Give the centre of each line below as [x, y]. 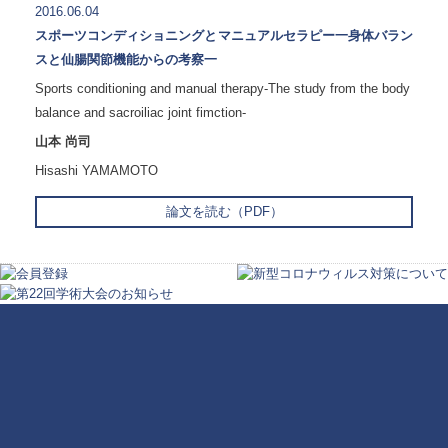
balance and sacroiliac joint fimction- [140, 113]
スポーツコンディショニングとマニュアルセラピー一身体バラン [224, 36]
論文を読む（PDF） [224, 212]
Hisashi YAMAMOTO [96, 171]
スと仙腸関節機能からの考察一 [126, 60]
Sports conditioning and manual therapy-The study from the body [222, 89]
